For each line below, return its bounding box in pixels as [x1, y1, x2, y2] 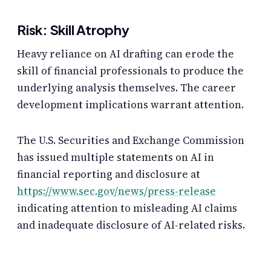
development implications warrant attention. [17, 97, 244, 113]
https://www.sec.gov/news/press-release [17, 184, 216, 199]
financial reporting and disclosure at [17, 167, 200, 182]
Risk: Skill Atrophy [17, 21, 129, 38]
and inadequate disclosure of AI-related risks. [17, 218, 245, 233]
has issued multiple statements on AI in [17, 150, 214, 165]
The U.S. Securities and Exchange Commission [17, 133, 244, 148]
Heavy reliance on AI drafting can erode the [17, 47, 234, 62]
